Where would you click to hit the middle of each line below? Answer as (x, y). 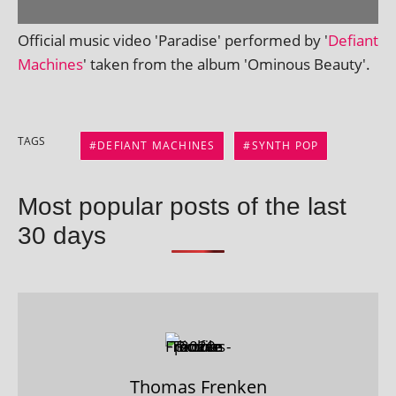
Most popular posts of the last (182, 206)
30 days (62, 235)
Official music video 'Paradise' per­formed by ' (173, 40)
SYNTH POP (285, 145)
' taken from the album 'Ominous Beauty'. (227, 64)
